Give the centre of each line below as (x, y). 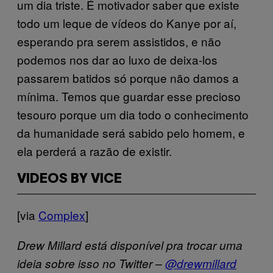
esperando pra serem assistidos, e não (119, 41)
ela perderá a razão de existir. (94, 151)
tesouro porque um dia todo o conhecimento (133, 114)
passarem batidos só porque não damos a (128, 77)
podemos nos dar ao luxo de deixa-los (117, 59)
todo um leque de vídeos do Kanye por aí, (127, 23)
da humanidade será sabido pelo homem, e (131, 132)
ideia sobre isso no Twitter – (91, 263)
